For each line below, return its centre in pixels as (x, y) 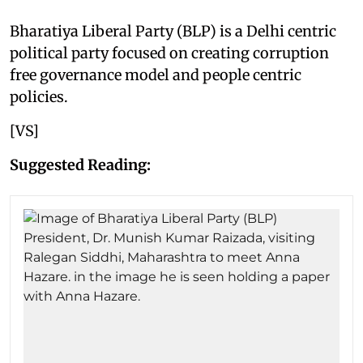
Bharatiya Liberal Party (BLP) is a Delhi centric (173, 31)
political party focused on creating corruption (169, 53)
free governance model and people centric (156, 75)
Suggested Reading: (80, 164)
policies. (39, 96)
